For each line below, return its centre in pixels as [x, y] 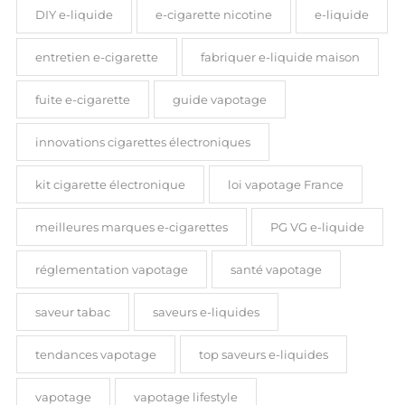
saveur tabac [72, 312]
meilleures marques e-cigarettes [131, 227]
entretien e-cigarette [96, 57]
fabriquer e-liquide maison [280, 57]
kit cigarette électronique [110, 185]
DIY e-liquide [74, 15]
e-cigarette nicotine [213, 15]
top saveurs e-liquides [263, 355]
